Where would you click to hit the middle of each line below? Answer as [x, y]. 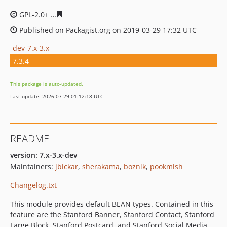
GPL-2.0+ [34, 14]
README [30, 139]
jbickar [67, 166]
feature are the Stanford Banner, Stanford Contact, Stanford [112, 215]
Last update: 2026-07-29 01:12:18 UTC [57, 96]
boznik [135, 166]
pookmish [166, 166]
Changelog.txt [33, 185]
